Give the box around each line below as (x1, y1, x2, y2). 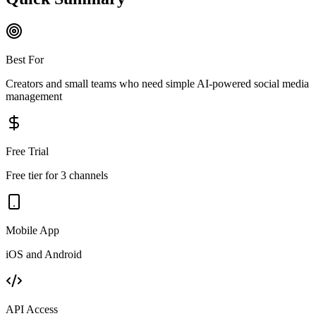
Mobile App (6, 224, 59, 236)
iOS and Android (6, 248, 82, 260)
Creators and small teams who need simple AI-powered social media (6, 77, 309, 90)
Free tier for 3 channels (6, 169, 108, 181)
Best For (6, 53, 44, 66)
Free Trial (6, 145, 49, 157)
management (6, 90, 62, 102)
